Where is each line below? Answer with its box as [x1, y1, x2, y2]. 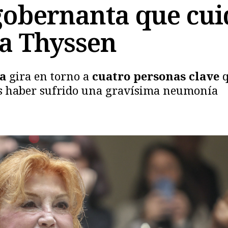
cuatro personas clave [92, 68, 222, 83]
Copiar [29, 127, 57, 140]
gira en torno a [9, 68, 92, 83]
